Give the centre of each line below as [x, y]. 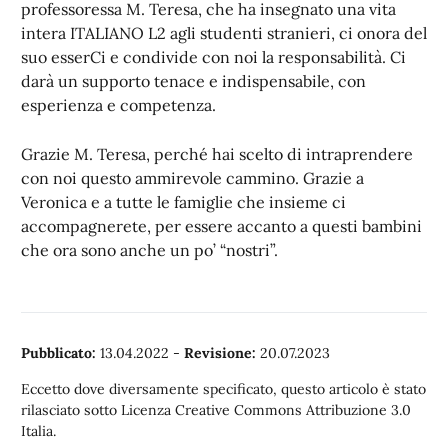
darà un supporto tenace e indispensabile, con [193, 81]
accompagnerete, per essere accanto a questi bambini [221, 226]
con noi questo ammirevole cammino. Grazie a [192, 178]
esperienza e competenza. [118, 105]
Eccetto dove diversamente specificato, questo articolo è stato [223, 389]
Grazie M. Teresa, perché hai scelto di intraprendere [217, 154]
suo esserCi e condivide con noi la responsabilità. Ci [213, 57]
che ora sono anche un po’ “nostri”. [149, 250]
